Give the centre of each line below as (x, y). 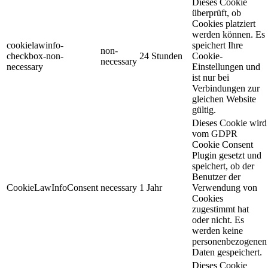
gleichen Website (224, 99)
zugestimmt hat (220, 209)
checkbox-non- (35, 56)
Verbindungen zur (226, 88)
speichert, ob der (223, 166)
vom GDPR (215, 133)
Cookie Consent (223, 144)
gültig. (204, 109)
